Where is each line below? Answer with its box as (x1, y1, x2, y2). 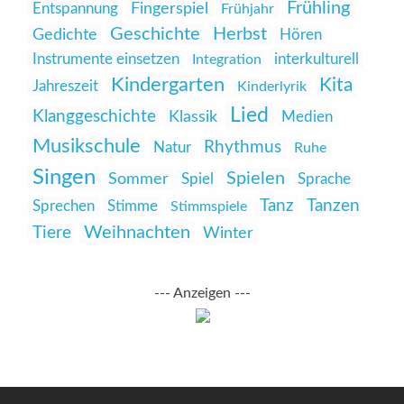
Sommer (108, 170, 169, 188)
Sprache (298, 171, 351, 187)
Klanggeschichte (32, 108, 156, 125)
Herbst (213, 25, 267, 43)
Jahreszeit (32, 78, 98, 94)
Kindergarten (111, 76, 225, 95)
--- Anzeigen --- (154, 286, 251, 300)
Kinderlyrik (237, 79, 307, 94)
